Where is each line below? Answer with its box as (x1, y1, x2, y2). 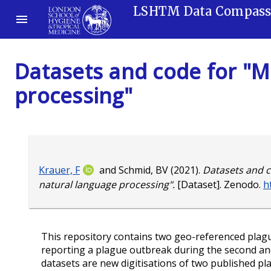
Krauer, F (39, 163, 80, 177)
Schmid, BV (119, 163, 168, 177)
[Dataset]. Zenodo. (175, 178, 263, 192)
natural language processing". (39, 178, 175, 192)
